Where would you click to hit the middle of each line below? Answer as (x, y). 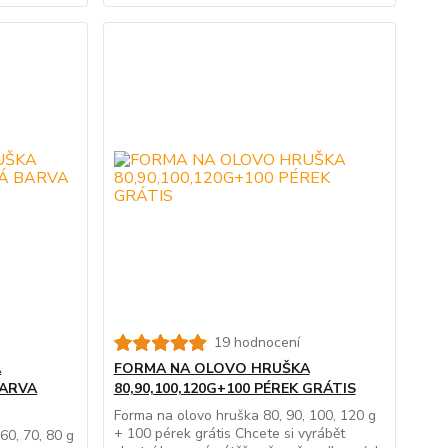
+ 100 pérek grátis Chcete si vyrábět (229, 434)
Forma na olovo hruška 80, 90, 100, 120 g (244, 416)
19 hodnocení (256, 343)
